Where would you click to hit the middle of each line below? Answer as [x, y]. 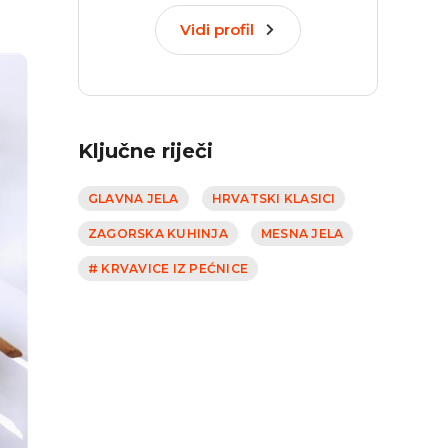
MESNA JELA [302, 233]
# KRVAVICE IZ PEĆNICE [168, 268]
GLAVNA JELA [133, 198]
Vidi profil [217, 29]
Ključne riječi [145, 151]
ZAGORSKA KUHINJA [158, 233]
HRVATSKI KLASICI [273, 198]
